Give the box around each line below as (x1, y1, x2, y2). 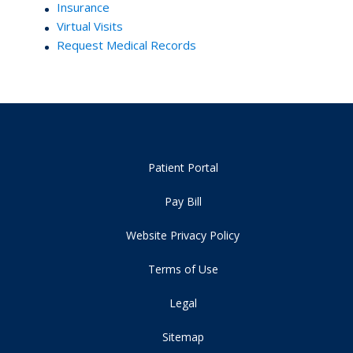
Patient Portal (147, 159, 218, 175)
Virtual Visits (57, 17, 123, 34)
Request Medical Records (57, 36, 196, 53)
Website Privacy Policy (126, 227, 240, 243)
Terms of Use (147, 261, 218, 277)
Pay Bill (164, 193, 202, 209)
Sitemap (162, 329, 204, 344)
